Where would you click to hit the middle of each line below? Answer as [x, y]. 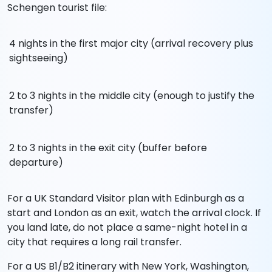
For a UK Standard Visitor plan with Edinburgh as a [126, 198]
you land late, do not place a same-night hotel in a [127, 227]
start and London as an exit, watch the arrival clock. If [134, 212]
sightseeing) [39, 58]
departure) [36, 162]
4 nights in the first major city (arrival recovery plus [131, 43]
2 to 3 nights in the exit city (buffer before [108, 148]
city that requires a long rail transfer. [94, 242]
